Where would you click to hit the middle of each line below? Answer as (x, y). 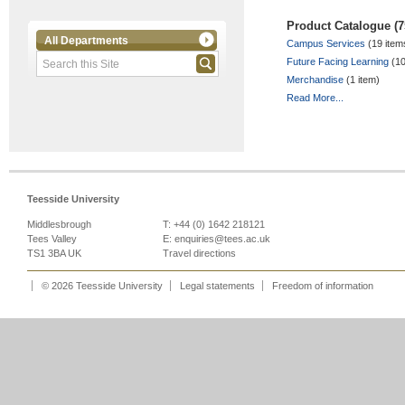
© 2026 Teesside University (102, 286)
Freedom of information (323, 286)
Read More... (315, 98)
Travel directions (199, 254)
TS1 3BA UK (54, 254)
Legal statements (217, 286)
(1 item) (362, 80)
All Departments (86, 41)
